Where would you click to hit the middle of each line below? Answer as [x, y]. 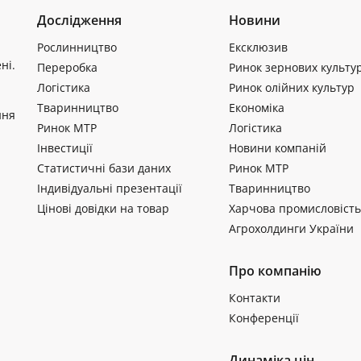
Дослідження [79, 20]
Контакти [254, 298]
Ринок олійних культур [291, 87]
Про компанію [275, 271]
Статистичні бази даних [104, 168]
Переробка [67, 67]
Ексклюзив [258, 47]
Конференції [263, 318]
